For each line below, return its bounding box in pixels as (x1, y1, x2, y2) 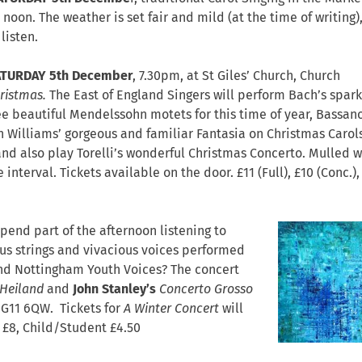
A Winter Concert (124, 302, 222, 315)
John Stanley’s (73, 283, 156, 296)
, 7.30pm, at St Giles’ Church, (133, 69, 300, 82)
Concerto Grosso (159, 283, 253, 296)
